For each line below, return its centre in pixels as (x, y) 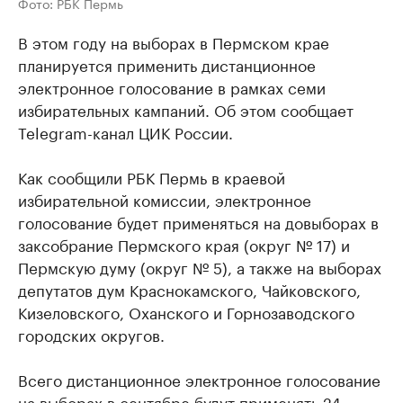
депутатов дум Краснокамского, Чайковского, (189, 288)
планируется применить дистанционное (167, 63)
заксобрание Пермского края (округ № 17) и (184, 243)
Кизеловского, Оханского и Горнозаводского (186, 311)
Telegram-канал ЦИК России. (125, 131)
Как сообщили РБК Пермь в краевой (152, 176)
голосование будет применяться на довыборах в (198, 221)
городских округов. (91, 333)
